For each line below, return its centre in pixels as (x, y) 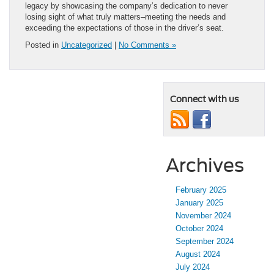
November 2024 (203, 216)
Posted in (43, 45)
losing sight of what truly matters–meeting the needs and (125, 17)
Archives (205, 165)
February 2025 (201, 190)
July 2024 (193, 267)
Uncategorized (87, 45)
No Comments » (147, 45)
